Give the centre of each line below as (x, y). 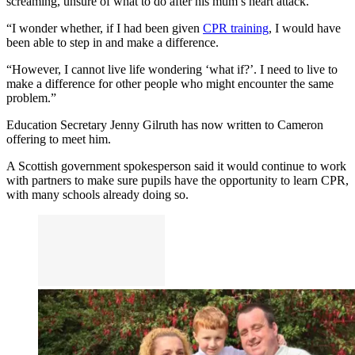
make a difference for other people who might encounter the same (170, 83)
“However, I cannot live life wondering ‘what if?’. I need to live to (172, 69)
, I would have (305, 28)
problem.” (31, 97)
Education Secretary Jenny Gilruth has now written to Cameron (165, 124)
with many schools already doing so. (97, 194)
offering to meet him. (59, 139)
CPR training (236, 28)
